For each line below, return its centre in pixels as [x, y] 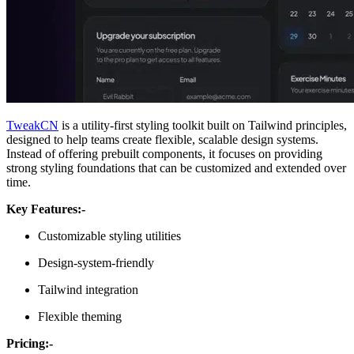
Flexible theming [80, 316]
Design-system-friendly [96, 262]
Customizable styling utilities [109, 235]
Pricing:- [30, 343]
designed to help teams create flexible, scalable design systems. [162, 139]
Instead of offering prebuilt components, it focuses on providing [164, 153]
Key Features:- [46, 209]
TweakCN [32, 125]
